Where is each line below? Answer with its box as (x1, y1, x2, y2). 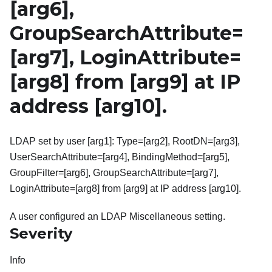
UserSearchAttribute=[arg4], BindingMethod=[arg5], (10, 152, 229, 163)
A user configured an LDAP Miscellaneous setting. (10, 211, 225, 222)
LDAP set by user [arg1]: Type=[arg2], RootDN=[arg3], (10, 136, 240, 147)
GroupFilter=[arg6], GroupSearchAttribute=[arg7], (10, 168, 219, 178)
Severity (10, 225, 72, 243)
